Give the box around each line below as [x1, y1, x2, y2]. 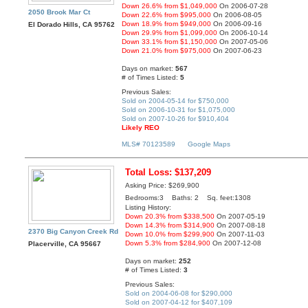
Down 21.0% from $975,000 [122, 47, 212, 55]
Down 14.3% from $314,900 [125, 221, 215, 230]
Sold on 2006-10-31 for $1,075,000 [122, 105, 236, 113]
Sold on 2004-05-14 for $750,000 [122, 96, 230, 104]
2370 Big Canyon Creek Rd [28, 228, 119, 236]
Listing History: [125, 203, 172, 212]
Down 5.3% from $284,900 [125, 239, 211, 247]
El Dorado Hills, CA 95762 [28, 21, 115, 29]
